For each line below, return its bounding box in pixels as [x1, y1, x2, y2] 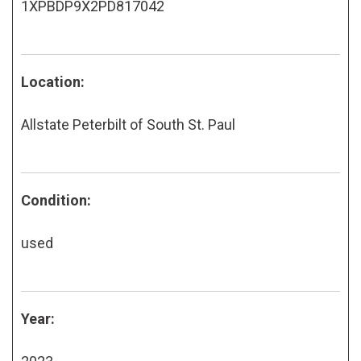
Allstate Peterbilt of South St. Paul [21, 115, 235, 133]
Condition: [21, 191, 91, 209]
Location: [21, 73, 85, 90]
